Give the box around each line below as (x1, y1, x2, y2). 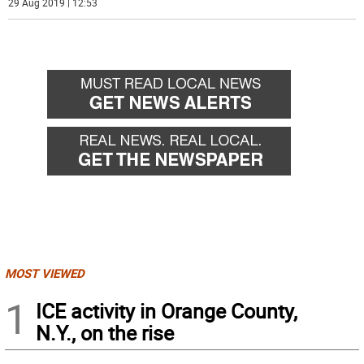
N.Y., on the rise (36, 318, 174, 346)
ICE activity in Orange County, (36, 297, 297, 324)
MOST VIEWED (5, 264, 84, 281)
